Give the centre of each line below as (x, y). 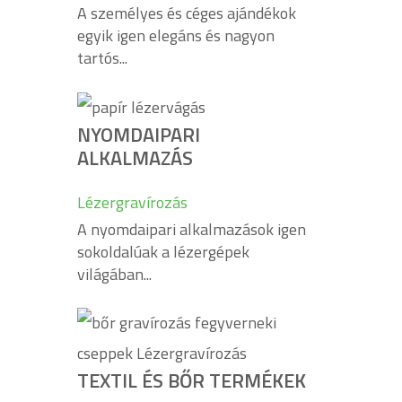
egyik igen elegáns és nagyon (176, 35)
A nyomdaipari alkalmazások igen (192, 229)
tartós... (102, 57)
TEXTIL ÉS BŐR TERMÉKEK (192, 380)
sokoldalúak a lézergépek (163, 252)
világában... (114, 274)
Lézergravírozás (132, 202)
